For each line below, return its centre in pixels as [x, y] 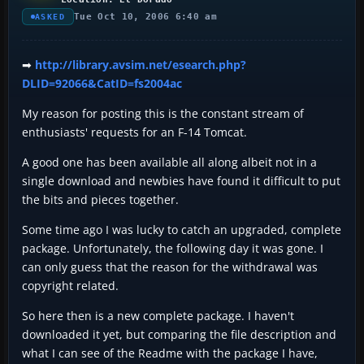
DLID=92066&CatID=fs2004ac [102, 83]
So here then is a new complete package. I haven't [158, 315]
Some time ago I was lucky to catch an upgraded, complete [182, 229]
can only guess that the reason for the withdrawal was [170, 266]
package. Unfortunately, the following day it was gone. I [173, 248]
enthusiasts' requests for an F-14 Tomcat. [134, 132]
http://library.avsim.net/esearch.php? [141, 64]
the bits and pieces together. [100, 199]
